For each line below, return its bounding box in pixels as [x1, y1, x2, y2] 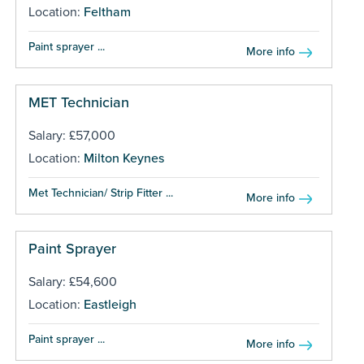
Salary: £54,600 [28, 273, 117, 290]
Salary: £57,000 [28, 127, 115, 144]
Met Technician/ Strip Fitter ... [28, 185, 173, 200]
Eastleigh [83, 296, 136, 313]
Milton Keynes [83, 149, 164, 167]
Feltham [83, 3, 131, 20]
